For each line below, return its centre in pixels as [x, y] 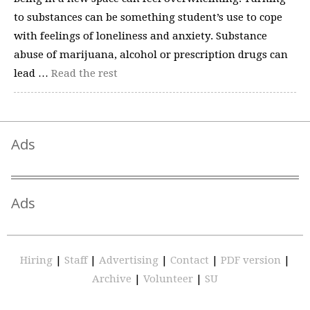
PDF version [252, 260]
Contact [191, 260]
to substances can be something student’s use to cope [148, 17]
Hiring [38, 260]
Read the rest [84, 73]
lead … [33, 73]
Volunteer [168, 279]
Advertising [130, 260]
